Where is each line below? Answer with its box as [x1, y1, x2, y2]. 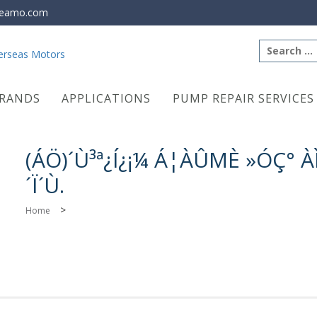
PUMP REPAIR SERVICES [173, 91, 315, 106]
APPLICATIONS [62, 91, 151, 106]
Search [258, 39, 293, 52]
